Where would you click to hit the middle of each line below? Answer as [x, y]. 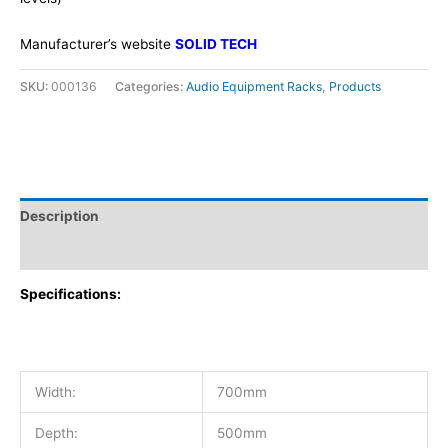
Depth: [56, 432]
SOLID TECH [216, 44]
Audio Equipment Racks [254, 86]
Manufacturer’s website [95, 44]
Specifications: [70, 294]
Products [355, 86]
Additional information [95, 251]
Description [59, 216]
